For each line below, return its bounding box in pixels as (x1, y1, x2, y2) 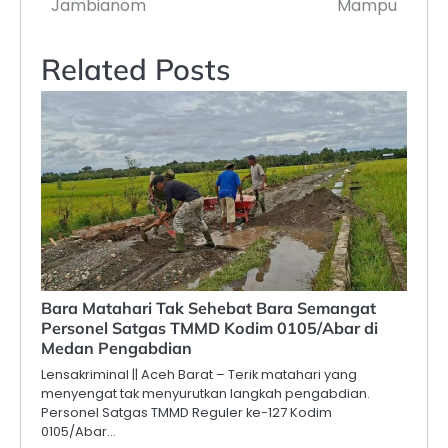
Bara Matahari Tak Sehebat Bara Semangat (41, 297, 376, 318)
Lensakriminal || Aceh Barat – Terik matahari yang (41, 364, 357, 384)
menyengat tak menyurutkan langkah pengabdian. (41, 383, 370, 403)
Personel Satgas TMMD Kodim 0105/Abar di (41, 317, 378, 338)
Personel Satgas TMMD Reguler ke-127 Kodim (41, 402, 332, 422)
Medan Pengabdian (41, 337, 192, 358)
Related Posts (41, 50, 231, 87)
